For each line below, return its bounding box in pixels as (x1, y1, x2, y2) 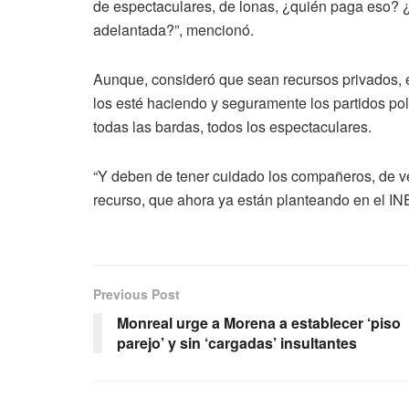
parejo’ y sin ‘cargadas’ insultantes (117, 331, 357, 353)
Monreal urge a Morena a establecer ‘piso (117, 311, 401, 333)
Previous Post (93, 284, 180, 303)
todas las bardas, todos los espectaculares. (93, 115, 372, 137)
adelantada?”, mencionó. (93, 18, 254, 40)
